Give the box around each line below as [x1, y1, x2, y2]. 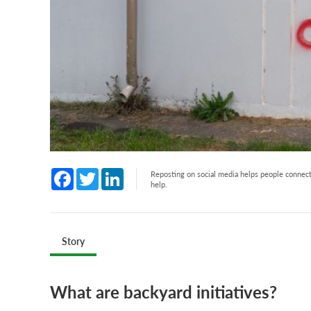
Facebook [74, 165, 120, 181]
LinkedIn [124, 165, 165, 181]
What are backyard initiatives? [50, 279, 277, 303]
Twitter [99, 165, 133, 181]
